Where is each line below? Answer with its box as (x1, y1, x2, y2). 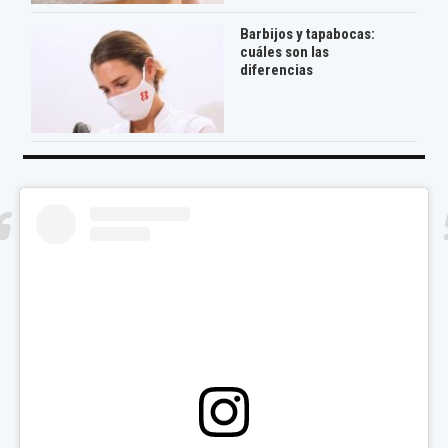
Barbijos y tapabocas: (239, 25, 375, 44)
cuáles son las (239, 43, 329, 62)
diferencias (239, 61, 313, 80)
